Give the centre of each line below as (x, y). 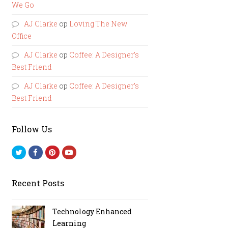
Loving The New (98, 24)
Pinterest (73, 151)
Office (22, 36)
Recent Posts (38, 183)
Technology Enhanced (92, 212)
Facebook (55, 151)
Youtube (88, 151)
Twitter (36, 151)
